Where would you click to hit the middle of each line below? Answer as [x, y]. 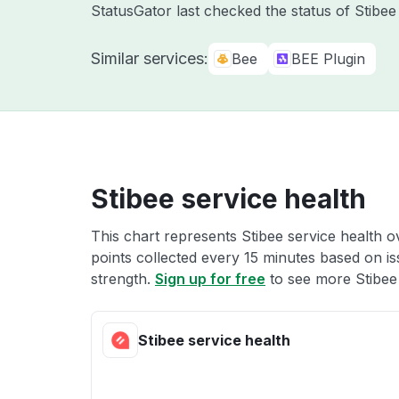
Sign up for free [210, 279]
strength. [123, 279]
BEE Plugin [328, 59]
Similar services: [150, 58]
